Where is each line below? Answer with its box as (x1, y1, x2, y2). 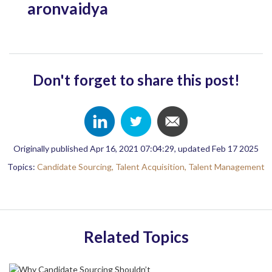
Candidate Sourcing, (37, 161, 115, 172)
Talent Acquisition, (115, 161, 188, 172)
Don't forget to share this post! (32, 70, 240, 89)
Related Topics (83, 226, 189, 246)
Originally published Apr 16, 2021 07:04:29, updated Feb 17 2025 (13, 143, 259, 154)
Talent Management (188, 161, 265, 172)
